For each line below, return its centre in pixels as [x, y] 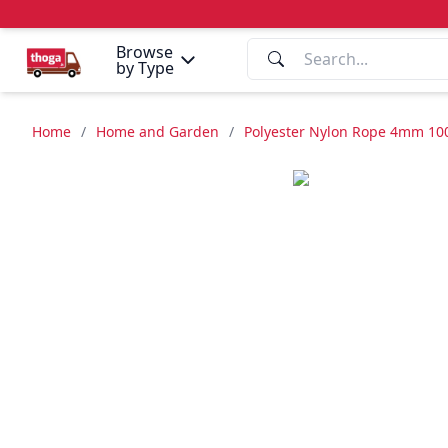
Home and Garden [157, 131]
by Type [145, 68]
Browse [144, 52]
